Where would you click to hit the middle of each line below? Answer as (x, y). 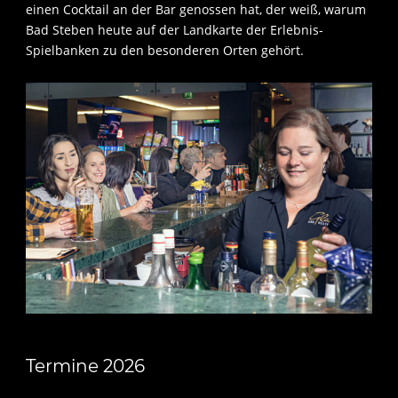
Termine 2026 (85, 366)
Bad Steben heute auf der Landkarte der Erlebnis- (175, 30)
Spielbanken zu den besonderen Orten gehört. (165, 51)
